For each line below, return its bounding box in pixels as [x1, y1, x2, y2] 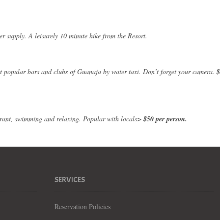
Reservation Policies [55, 202, 113, 212]
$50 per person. [143, 114, 187, 124]
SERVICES [55, 175, 85, 185]
